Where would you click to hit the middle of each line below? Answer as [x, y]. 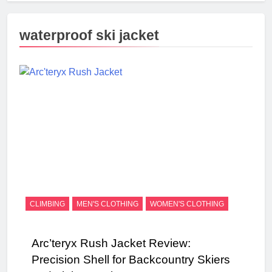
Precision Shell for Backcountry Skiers [131, 259]
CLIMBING [47, 204]
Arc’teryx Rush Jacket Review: [111, 243]
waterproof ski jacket [89, 35]
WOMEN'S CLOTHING [187, 204]
